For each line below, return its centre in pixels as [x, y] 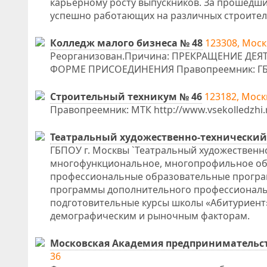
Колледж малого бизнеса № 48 [126, 43]
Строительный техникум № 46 [126, 97]
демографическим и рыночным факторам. [150, 216]
